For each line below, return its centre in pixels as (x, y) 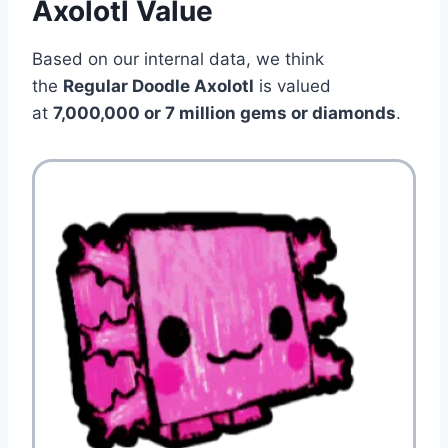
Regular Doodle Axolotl (158, 85)
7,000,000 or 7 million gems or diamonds (224, 112)
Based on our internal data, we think (178, 58)
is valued (292, 85)
